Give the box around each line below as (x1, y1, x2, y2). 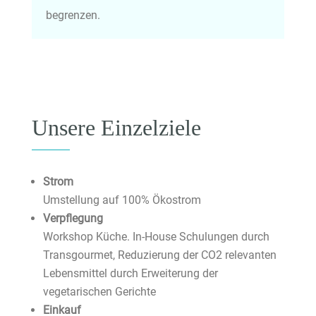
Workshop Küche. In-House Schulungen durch (42, 230, 269, 244)
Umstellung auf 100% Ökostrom (42, 193, 201, 207)
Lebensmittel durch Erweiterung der (42, 267, 218, 281)
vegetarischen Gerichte (42, 285, 156, 299)
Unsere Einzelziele (31, 115, 201, 141)
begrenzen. (45, 8, 100, 23)
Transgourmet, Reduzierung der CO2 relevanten (42, 248, 276, 262)
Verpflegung (42, 212, 103, 226)
